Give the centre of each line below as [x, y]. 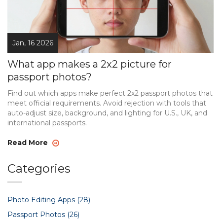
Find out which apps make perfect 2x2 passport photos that [110, 93]
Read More [29, 143]
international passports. [47, 123]
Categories [39, 169]
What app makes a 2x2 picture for [90, 64]
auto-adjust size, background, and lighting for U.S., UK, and [107, 113]
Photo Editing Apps [42, 200]
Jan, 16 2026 [33, 43]
